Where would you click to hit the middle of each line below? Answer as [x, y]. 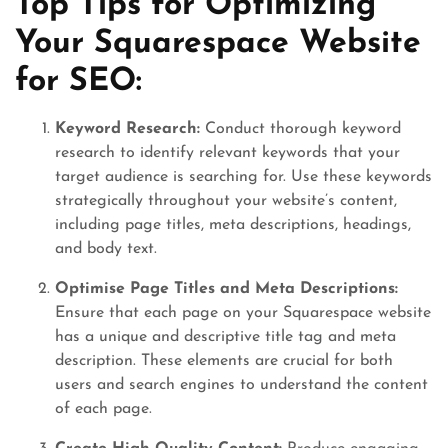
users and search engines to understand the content [241, 385]
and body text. [106, 249]
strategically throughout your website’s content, [226, 201]
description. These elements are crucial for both [224, 361]
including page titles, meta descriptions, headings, [233, 225]
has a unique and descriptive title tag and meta [225, 337]
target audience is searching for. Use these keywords [243, 177]
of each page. [103, 409]
